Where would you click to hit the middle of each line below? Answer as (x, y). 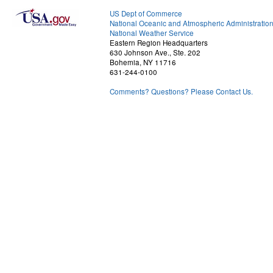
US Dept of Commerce (146, 13)
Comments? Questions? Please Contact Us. (181, 91)
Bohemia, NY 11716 (143, 62)
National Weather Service (152, 33)
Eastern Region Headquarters (159, 43)
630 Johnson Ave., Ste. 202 (155, 52)
